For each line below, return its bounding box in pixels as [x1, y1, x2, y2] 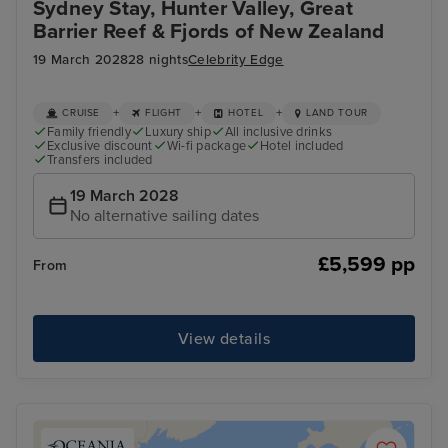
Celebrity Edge [188, 52, 284, 69]
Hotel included [260, 137, 344, 154]
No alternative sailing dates [70, 206, 259, 227]
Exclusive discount [47, 137, 153, 154]
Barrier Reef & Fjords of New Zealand [33, 19, 385, 45]
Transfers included [47, 151, 153, 168]
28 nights [128, 52, 189, 69]
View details [177, 328, 271, 349]
